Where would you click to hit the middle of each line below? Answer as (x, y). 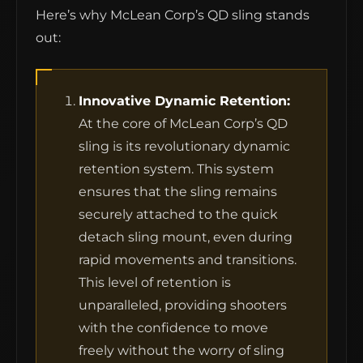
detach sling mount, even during (186, 237)
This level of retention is (155, 283)
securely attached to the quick (178, 215)
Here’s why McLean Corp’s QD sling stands (173, 15)
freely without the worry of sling (181, 351)
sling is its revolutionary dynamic (184, 147)
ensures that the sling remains (178, 192)
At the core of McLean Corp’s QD (183, 124)
